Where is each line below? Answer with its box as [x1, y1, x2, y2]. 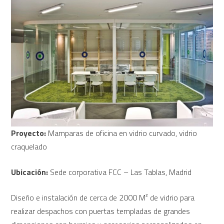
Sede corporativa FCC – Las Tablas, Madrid [48, 165, 192, 178]
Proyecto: [11, 126, 46, 139]
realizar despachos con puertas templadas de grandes [11, 204, 190, 217]
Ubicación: [11, 165, 48, 178]
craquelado [11, 140, 47, 152]
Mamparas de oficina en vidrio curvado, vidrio [46, 126, 197, 139]
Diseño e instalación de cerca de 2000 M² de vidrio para [11, 191, 195, 203]
